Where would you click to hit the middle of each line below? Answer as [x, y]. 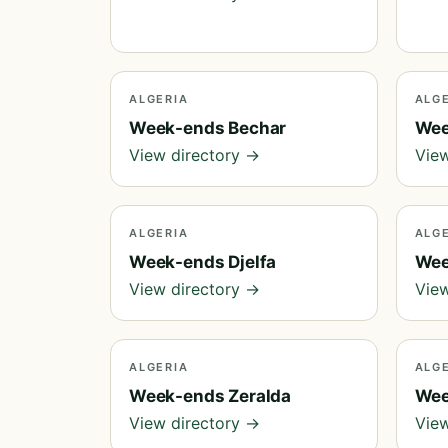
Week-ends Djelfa [203, 262]
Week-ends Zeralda [210, 396]
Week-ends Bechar [208, 128]
